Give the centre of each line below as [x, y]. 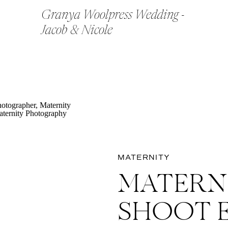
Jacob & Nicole [77, 31]
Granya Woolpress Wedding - [113, 16]
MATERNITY [144, 158]
